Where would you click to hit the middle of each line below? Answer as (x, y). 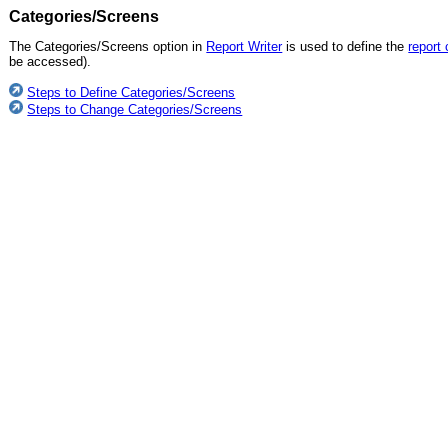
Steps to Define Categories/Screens (131, 92)
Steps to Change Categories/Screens (135, 109)
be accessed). (50, 62)
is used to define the (345, 47)
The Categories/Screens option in (108, 47)
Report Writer (244, 47)
